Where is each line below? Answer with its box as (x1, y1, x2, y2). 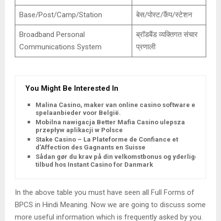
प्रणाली (136, 42, 155, 51)
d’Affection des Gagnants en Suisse (36, 143, 146, 151)
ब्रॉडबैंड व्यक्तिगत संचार (136, 30, 198, 39)
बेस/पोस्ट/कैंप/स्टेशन (136, 10, 192, 19)
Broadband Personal (19, 30, 85, 39)
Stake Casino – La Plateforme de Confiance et (36, 135, 178, 143)
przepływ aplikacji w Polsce (36, 126, 123, 134)
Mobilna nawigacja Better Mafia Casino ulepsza (36, 118, 185, 126)
